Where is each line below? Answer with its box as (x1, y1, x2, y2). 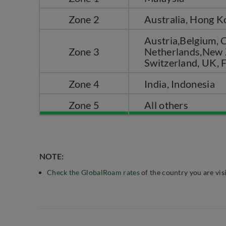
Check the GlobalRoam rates (47, 168, 140, 177)
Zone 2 (68, 13, 100, 25)
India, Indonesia (144, 78, 215, 90)
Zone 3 (68, 45, 100, 58)
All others (144, 99, 188, 111)
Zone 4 (68, 78, 100, 90)
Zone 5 (68, 99, 100, 111)
